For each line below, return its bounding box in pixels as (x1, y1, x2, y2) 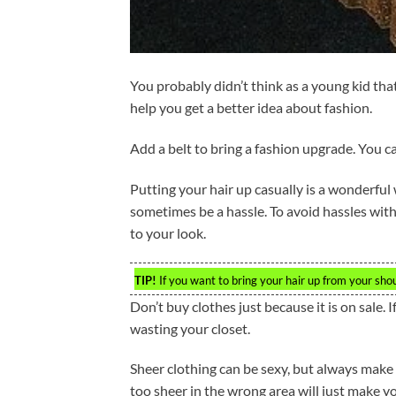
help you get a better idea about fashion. (130, 99, 372, 117)
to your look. (130, 224, 206, 241)
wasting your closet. (130, 319, 250, 337)
